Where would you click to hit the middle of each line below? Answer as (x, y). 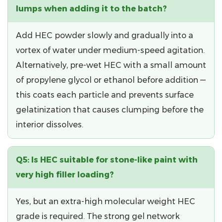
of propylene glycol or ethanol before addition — (111, 80)
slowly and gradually (128, 35)
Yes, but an (38, 201)
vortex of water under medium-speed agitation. (110, 50)
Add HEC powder (52, 35)
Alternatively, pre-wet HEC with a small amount (111, 65)
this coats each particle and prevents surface (105, 95)
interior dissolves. (50, 124)
